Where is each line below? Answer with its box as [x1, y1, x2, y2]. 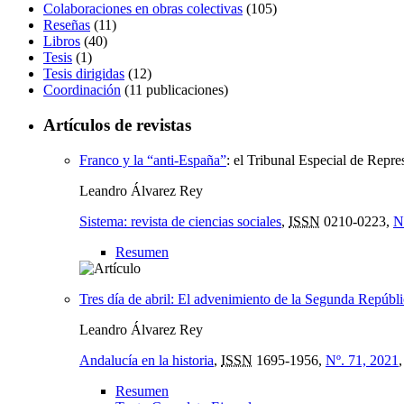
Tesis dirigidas [43, 66, 124, 82]
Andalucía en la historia [79, 352, 214, 368]
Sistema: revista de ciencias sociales [79, 213, 281, 229]
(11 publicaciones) [121, 82, 228, 98]
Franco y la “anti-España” [79, 151, 226, 168]
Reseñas [43, 17, 90, 33]
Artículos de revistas [43, 115, 191, 134]
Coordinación [43, 82, 121, 98]
